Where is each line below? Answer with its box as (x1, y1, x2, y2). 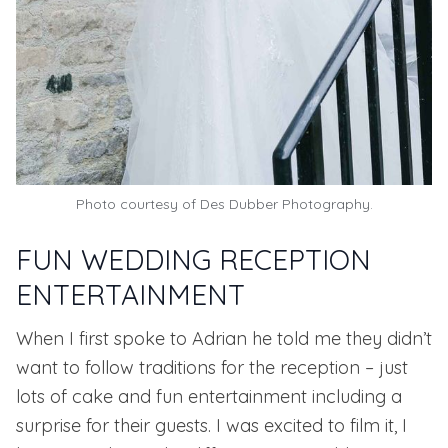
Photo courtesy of (75, 195, 200, 214)
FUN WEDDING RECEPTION (16, 242, 371, 278)
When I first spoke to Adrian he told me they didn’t (16, 327, 432, 351)
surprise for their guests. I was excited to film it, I (16, 414, 407, 438)
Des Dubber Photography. (199, 195, 373, 214)
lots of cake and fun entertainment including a (16, 385, 402, 409)
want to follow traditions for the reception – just (16, 356, 408, 380)
